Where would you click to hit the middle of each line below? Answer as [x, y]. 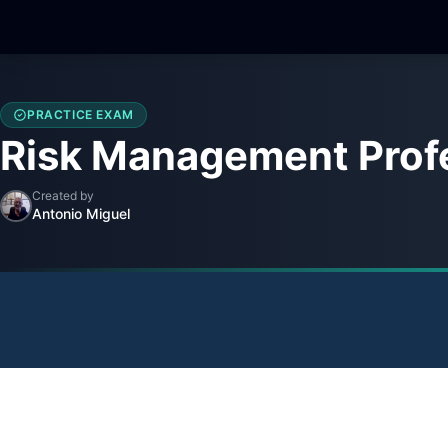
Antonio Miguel [81, 214]
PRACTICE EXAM [80, 115]
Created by [63, 196]
